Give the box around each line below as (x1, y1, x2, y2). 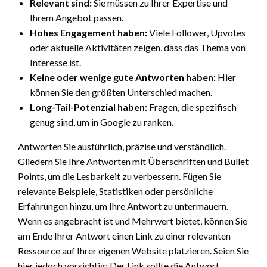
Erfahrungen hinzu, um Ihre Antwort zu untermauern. (18, 200, 228, 212)
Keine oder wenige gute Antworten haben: (30, 71, 216, 83)
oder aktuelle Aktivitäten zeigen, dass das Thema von (30, 41, 246, 53)
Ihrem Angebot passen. (30, 11, 123, 23)
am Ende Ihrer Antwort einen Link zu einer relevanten (18, 229, 231, 241)
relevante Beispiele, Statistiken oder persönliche (18, 185, 213, 197)
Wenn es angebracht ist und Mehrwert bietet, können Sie (18, 215, 247, 226)
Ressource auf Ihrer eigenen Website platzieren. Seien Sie (18, 244, 249, 256)
